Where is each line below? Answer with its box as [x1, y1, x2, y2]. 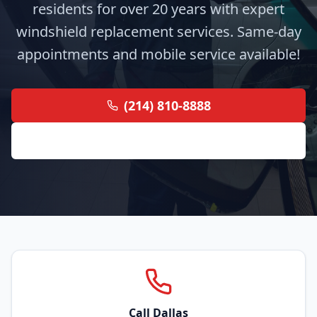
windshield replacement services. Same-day [16, 22, 301, 41]
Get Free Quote [110, 132, 207, 149]
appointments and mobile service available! [17, 45, 300, 64]
